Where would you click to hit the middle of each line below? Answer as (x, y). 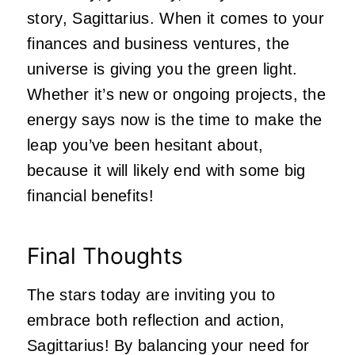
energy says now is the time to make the (175, 120)
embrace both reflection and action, (156, 321)
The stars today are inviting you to (151, 295)
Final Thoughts (105, 256)
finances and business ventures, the (158, 44)
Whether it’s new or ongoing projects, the (177, 95)
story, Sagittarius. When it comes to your (176, 19)
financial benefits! (93, 196)
